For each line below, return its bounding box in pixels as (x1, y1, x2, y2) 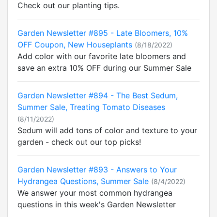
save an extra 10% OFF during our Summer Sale (17, 63, 191, 73)
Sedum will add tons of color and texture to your (17, 125, 197, 135)
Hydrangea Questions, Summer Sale (17, 176, 149, 186)
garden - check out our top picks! (17, 137, 141, 147)
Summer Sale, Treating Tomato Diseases (17, 102, 165, 112)
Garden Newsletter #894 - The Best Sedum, (17, 91, 178, 100)
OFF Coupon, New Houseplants (17, 40, 132, 49)
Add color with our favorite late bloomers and (17, 51, 186, 61)
